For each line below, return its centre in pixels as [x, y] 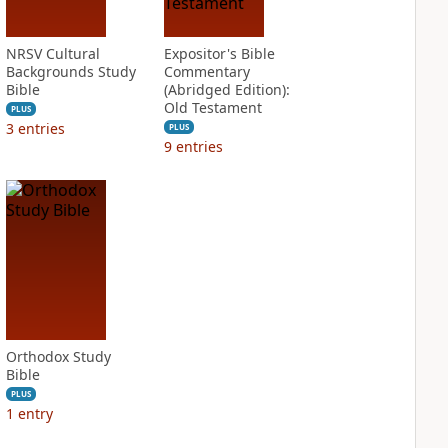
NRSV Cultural [52, 53]
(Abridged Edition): [226, 89]
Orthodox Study [58, 356]
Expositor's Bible [219, 53]
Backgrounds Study [70, 71]
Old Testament [212, 107]
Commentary [206, 71]
